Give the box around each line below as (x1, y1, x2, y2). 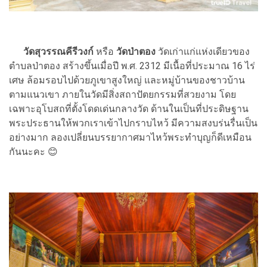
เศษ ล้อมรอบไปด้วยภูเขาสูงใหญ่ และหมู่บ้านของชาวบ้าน (9, 74, 245, 86)
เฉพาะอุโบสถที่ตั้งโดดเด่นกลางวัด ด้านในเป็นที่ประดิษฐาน (9, 103, 249, 115)
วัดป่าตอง (116, 46, 156, 58)
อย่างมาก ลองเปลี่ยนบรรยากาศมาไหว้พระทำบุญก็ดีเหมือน (9, 132, 252, 144)
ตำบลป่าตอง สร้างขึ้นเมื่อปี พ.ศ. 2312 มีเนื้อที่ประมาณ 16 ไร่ (9, 60, 255, 72)
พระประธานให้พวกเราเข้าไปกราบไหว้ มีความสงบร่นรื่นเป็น (9, 117, 257, 129)
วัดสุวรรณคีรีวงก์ (23, 46, 94, 58)
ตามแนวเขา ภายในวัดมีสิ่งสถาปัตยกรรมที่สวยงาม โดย (9, 89, 236, 101)
